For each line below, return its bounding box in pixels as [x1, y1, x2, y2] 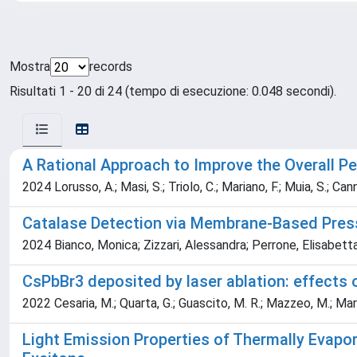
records [89, 59, 132, 74]
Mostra [10, 59, 50, 74]
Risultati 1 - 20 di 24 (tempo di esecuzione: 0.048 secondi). [10, 84, 336, 99]
